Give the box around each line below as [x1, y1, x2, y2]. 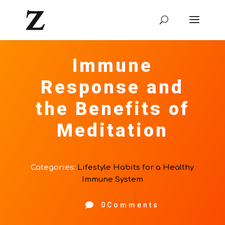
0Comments [101, 201, 160, 209]
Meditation [56, 120, 168, 141]
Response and [41, 77, 184, 98]
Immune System [81, 175, 143, 184]
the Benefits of [35, 98, 189, 120]
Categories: [31, 163, 78, 172]
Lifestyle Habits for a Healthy [77, 163, 194, 172]
